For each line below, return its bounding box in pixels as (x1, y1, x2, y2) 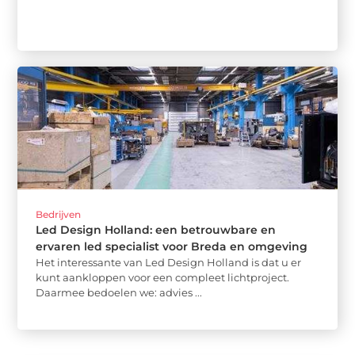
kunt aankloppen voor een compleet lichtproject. (36, 270, 290, 284)
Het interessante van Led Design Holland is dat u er (36, 255, 302, 269)
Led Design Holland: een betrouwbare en (36, 222, 277, 237)
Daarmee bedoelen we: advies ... (36, 285, 203, 299)
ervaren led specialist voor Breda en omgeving (36, 239, 308, 254)
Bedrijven (36, 208, 82, 220)
